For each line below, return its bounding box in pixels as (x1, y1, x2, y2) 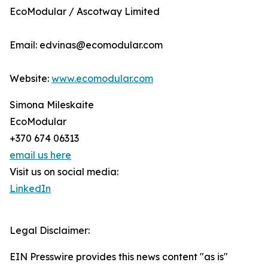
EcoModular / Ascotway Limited (10, 5, 160, 18)
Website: (10, 72, 51, 85)
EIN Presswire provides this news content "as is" (10, 251, 228, 263)
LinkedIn (10, 182, 51, 195)
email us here (10, 149, 71, 162)
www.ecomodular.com (51, 72, 153, 85)
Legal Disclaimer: (10, 224, 90, 237)
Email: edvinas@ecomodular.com (10, 39, 163, 51)
